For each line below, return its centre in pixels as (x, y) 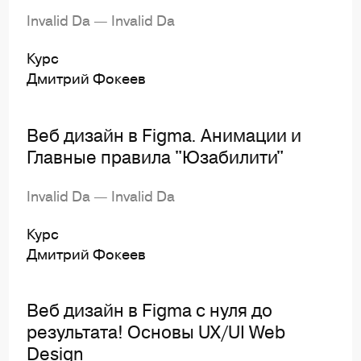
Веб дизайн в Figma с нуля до (150, 310)
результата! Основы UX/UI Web (156, 332)
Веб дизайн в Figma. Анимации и (164, 135)
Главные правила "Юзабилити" (156, 156)
